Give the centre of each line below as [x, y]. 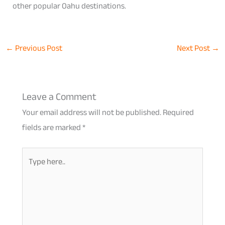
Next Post [194, 48]
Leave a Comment [59, 97]
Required [178, 113]
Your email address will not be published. [91, 113]
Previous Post [38, 48]
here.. [31, 169]
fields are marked [52, 128]
